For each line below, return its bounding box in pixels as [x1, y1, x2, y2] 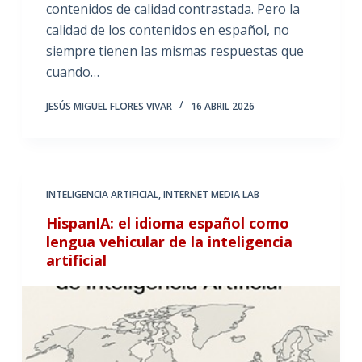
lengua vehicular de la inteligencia [45, 231, 293, 251]
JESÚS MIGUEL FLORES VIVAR [45, 99, 172, 113]
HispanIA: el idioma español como [45, 213, 289, 233]
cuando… [45, 62, 99, 81]
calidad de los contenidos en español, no [45, 20, 289, 39]
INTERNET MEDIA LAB [162, 187, 259, 201]
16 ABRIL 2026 [190, 99, 255, 113]
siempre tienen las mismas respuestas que [45, 41, 304, 60]
